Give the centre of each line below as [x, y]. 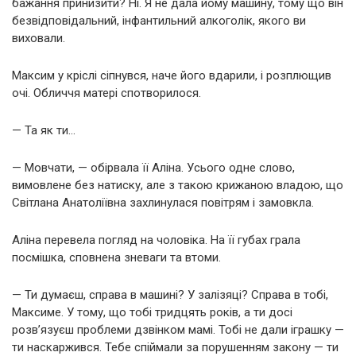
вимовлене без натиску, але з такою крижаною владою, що [178, 186]
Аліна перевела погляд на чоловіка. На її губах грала [156, 240]
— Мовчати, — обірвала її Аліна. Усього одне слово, [153, 168]
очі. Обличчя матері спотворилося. [106, 93]
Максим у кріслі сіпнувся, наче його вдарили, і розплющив [172, 76]
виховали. [39, 39]
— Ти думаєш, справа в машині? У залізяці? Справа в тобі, [170, 295]
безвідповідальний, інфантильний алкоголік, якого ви [159, 21]
